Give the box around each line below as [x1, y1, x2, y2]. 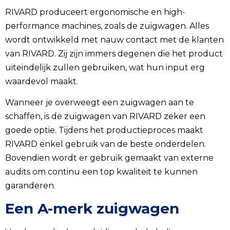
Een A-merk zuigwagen [5, 199, 179, 217]
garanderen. [5, 181, 55, 191]
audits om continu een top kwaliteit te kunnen [5, 167, 198, 177]
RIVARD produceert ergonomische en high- [5, 7, 185, 17]
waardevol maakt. [5, 76, 78, 86]
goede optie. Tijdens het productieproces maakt [5, 125, 203, 136]
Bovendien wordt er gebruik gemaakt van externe [5, 153, 214, 163]
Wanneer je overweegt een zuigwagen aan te [5, 98, 194, 108]
